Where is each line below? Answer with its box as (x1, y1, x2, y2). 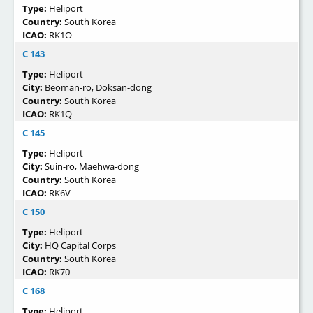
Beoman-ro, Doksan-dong (45, 81, 152, 94)
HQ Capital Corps (45, 239, 116, 252)
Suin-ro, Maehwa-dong (45, 160, 139, 173)
